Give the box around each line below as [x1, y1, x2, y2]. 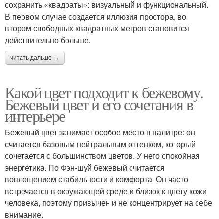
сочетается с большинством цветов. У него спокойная [5, 150, 200, 162]
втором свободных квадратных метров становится [5, 22, 189, 34]
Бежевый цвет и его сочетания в [5, 93, 193, 115]
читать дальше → [10, 54, 59, 62]
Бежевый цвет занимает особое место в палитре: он [5, 127, 195, 138]
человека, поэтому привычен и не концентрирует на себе [5, 197, 212, 209]
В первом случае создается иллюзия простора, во [5, 11, 186, 22]
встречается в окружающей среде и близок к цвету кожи [5, 185, 207, 197]
